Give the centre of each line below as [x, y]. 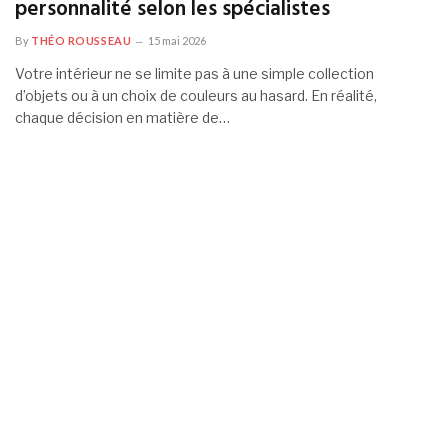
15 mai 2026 [177, 40]
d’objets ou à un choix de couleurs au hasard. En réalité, [196, 95]
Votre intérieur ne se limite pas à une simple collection [194, 73]
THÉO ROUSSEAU [81, 40]
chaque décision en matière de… [122, 117]
